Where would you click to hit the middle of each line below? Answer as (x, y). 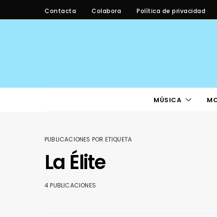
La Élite (75, 162)
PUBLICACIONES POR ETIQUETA (88, 139)
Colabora (106, 11)
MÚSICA (167, 100)
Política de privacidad (171, 11)
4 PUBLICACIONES (70, 185)
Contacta (60, 11)
